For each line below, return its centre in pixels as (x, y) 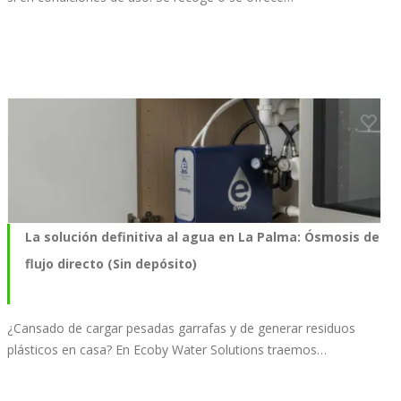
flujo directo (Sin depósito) (111, 263)
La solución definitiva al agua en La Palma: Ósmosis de (202, 236)
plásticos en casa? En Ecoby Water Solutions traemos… (167, 349)
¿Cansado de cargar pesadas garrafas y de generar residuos (181, 328)
